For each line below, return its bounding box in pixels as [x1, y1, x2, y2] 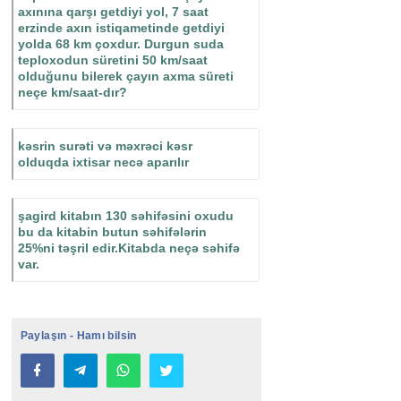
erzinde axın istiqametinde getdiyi [17, 21, 225, 36]
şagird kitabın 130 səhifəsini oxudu [17, 209, 234, 224]
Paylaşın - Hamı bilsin [20, 329, 137, 343]
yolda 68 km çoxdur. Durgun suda [17, 37, 224, 52]
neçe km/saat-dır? [17, 85, 127, 100]
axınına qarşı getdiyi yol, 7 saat [17, 4, 209, 20]
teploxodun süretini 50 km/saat [17, 53, 208, 68]
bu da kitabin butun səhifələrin [17, 225, 207, 240]
